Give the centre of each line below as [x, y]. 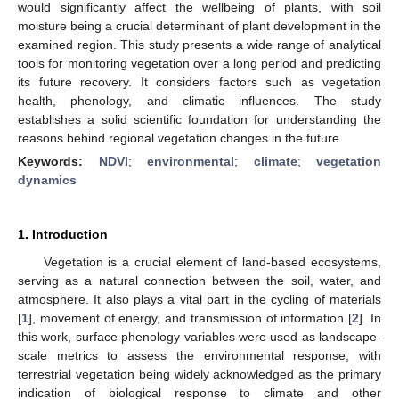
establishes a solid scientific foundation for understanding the [199, 119]
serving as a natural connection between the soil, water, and [199, 280]
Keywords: [58, 161]
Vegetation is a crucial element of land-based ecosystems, [212, 261]
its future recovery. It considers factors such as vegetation [199, 81]
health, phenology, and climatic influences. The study [199, 100]
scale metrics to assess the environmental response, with [199, 355]
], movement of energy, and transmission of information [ [191, 318]
